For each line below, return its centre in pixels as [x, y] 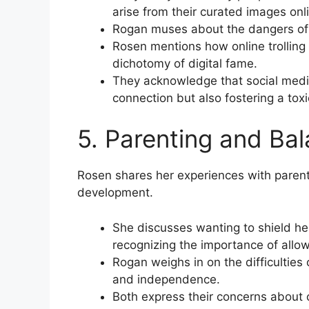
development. [115, 193]
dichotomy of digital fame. [185, 63]
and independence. [166, 279]
